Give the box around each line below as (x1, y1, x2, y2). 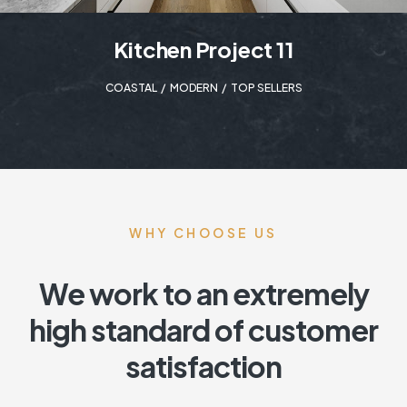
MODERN (169, 81, 218, 95)
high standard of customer (29, 312, 378, 349)
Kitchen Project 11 (113, 35, 294, 64)
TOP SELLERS (230, 81, 303, 95)
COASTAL (104, 81, 157, 95)
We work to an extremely (38, 275, 369, 313)
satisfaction (125, 348, 282, 385)
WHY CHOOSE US (129, 224, 278, 242)
